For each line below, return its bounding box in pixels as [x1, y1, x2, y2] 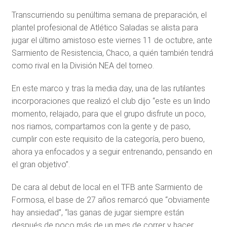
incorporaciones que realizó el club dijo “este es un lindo [11, 96, 210, 106]
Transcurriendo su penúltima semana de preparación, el [11, 10, 207, 20]
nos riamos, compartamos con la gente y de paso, [11, 122, 191, 131]
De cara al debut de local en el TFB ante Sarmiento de [11, 182, 203, 192]
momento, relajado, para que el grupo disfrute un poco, [11, 109, 206, 119]
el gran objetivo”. [11, 160, 70, 169]
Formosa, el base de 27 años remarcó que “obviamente [11, 195, 210, 205]
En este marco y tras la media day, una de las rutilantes [11, 84, 205, 93]
